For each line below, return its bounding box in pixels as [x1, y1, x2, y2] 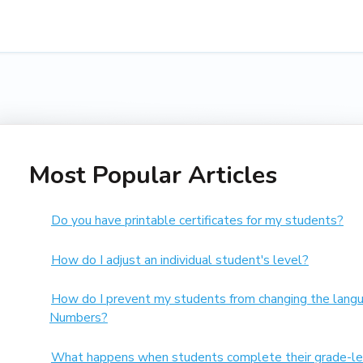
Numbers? [49, 309, 108, 327]
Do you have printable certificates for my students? [50, 211, 344, 229]
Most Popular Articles [28, 159, 277, 192]
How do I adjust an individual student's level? [50, 250, 309, 269]
